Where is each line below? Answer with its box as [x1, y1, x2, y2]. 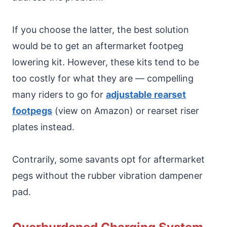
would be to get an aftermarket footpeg [12, 40, 183, 51]
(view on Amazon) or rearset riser [52, 105, 199, 116]
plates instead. [12, 121, 74, 132]
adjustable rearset [106, 89, 186, 100]
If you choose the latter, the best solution [12, 24, 189, 35]
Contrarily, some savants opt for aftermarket [12, 154, 205, 165]
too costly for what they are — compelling [12, 72, 194, 84]
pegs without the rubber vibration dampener [12, 170, 203, 181]
